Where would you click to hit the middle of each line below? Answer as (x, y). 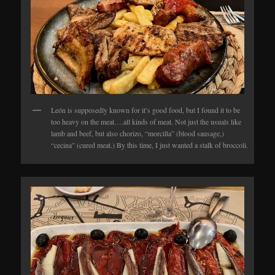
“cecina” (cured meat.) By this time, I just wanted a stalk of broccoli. (150, 145)
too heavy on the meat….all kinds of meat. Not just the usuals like (146, 121)
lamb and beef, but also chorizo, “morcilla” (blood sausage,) (138, 133)
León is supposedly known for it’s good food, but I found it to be (146, 110)
